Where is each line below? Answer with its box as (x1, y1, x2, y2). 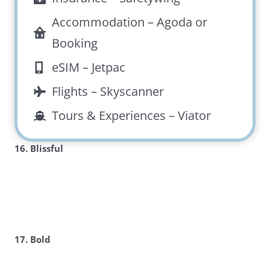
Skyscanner (100, 83, 165, 100)
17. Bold (14, 233, 51, 246)
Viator (178, 107, 212, 124)
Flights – (52, 83, 101, 100)
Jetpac (92, 59, 126, 76)
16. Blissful (14, 142, 63, 155)
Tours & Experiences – (52, 107, 178, 124)
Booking (52, 35, 98, 52)
